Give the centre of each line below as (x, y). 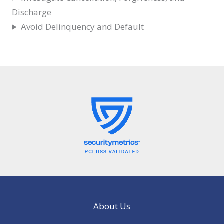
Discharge (32, 12)
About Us (112, 206)
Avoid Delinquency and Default (83, 27)
